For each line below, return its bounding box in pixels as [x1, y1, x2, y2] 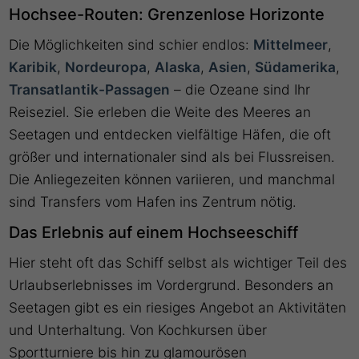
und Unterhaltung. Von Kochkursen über [9, 321, 268, 339]
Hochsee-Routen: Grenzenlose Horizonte [9, 5, 325, 25]
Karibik [9, 58, 58, 76]
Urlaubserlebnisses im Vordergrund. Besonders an [9, 276, 334, 294]
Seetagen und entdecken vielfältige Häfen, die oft [9, 126, 332, 143]
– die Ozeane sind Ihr [170, 81, 311, 99]
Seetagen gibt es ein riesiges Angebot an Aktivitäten [9, 299, 347, 317]
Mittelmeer [253, 36, 329, 54]
